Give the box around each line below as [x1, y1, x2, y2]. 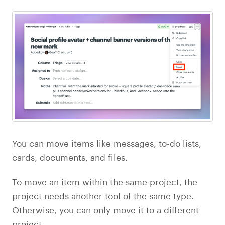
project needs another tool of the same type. [12, 191, 194, 201]
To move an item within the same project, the [12, 177, 197, 187]
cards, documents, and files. [12, 152, 128, 162]
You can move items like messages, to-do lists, [12, 138, 201, 148]
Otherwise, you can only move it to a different [12, 205, 199, 215]
